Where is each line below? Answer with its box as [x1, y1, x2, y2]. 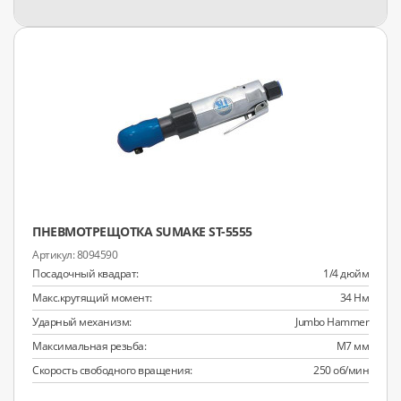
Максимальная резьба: [32, 338, 146, 354]
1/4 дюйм [323, 266, 369, 281]
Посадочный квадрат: [32, 266, 139, 281]
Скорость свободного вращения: [32, 363, 192, 378]
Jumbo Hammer [295, 314, 369, 329]
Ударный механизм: [32, 314, 132, 329]
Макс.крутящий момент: [32, 290, 152, 305]
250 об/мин [313, 363, 369, 378]
